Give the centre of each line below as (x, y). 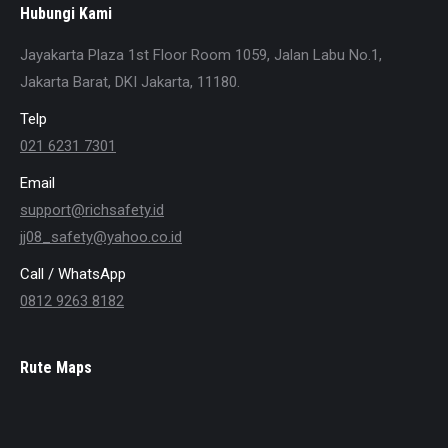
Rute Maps (56, 367)
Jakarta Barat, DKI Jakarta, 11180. (130, 82)
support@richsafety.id (92, 210)
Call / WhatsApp (73, 274)
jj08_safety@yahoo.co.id (101, 237)
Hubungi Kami (66, 13)
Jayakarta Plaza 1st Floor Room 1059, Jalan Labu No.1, (201, 55)
